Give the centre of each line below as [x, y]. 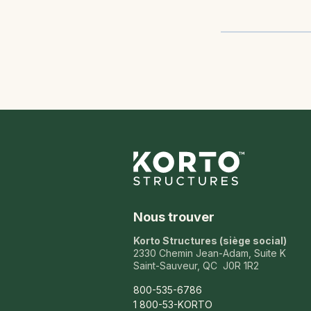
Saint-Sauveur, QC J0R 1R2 [196, 265]
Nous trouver [174, 217]
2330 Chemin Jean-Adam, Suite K [210, 253]
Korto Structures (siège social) [210, 240]
